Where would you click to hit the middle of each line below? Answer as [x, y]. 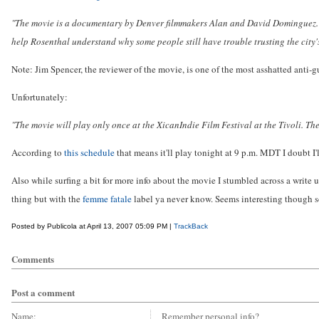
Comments [33, 259]
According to [38, 152]
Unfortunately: [40, 97]
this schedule [89, 152]
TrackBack [191, 226]
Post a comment [43, 292]
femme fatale [107, 199]
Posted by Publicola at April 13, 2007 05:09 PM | [93, 226]
